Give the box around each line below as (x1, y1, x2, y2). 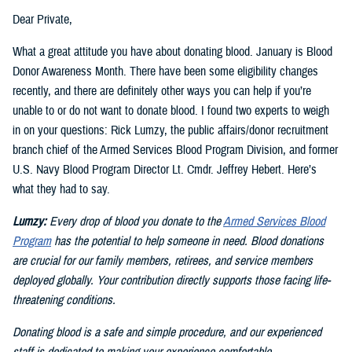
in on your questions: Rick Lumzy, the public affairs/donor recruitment (13, 123, 328, 139)
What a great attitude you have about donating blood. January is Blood (13, 44, 332, 60)
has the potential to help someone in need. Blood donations (51, 233, 324, 250)
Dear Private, (13, 12, 72, 28)
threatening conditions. (13, 292, 115, 309)
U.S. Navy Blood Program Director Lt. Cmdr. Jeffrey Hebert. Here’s (13, 162, 317, 178)
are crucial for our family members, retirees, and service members (13, 253, 313, 269)
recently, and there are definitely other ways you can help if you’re (13, 83, 311, 100)
